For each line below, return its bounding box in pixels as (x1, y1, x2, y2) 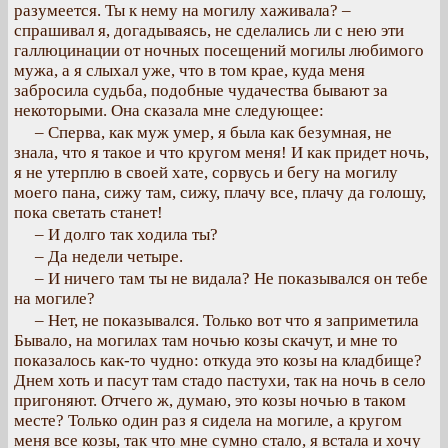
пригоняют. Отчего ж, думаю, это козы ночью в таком (14, 391, 406, 410)
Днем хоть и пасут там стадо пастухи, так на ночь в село (14, 371, 426, 390)
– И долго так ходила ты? (35, 225, 218, 244)
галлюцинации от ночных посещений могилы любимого (14, 41, 424, 60)
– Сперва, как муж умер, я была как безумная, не (35, 123, 392, 142)
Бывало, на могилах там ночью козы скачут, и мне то (14, 331, 398, 350)
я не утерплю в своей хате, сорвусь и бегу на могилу (14, 163, 398, 182)
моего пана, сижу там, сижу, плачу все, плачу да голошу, (14, 183, 426, 202)
